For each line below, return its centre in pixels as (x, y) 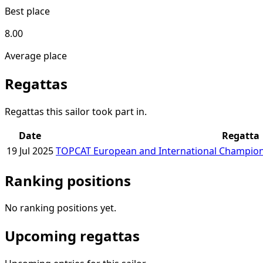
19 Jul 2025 (30, 151)
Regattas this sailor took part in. (76, 111)
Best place (27, 11)
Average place (36, 55)
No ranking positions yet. (60, 208)
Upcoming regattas (72, 236)
